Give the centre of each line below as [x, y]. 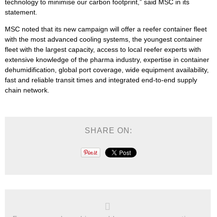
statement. [21, 12]
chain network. [27, 90]
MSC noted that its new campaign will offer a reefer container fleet [106, 29]
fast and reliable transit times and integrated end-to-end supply [101, 80]
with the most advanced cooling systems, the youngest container [104, 39]
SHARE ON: [108, 131]
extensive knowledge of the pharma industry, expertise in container [107, 60]
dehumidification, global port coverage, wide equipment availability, [107, 70]
